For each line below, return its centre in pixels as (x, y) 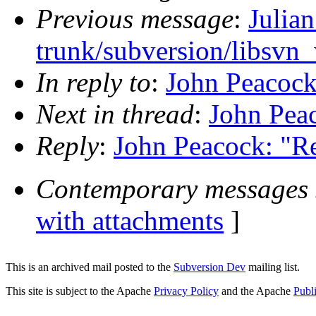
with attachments (130, 221)
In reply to (93, 83)
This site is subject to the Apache (80, 291)
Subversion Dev (209, 267)
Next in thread (115, 114)
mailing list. (273, 267)
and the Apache (256, 291)
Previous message (135, 19)
